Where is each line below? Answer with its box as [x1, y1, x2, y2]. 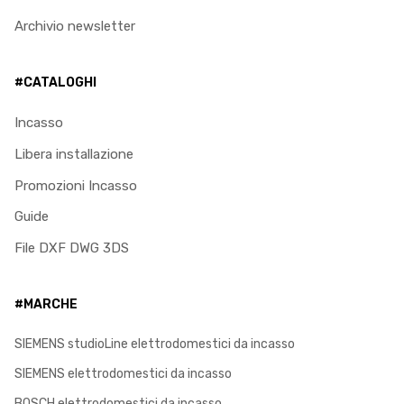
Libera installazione [14, 145, 133, 162]
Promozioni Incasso [14, 177, 137, 194]
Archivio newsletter [14, 18, 135, 35]
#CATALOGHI [14, 74, 96, 89]
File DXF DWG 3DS [14, 240, 129, 257]
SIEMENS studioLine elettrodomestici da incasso [14, 335, 295, 351]
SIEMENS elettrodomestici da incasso [14, 365, 232, 381]
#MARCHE [14, 296, 78, 311]
